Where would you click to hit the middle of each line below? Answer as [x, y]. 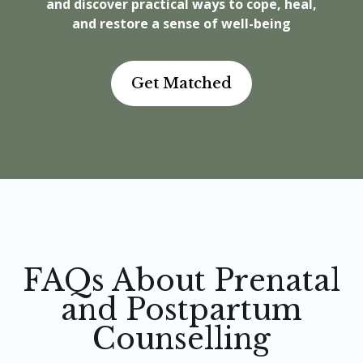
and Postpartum [181, 310]
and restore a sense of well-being [181, 24]
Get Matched [181, 84]
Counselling [181, 340]
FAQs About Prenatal [181, 281]
